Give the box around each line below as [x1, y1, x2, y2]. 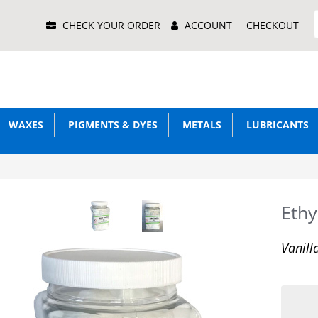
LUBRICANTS [241, 118, 309, 131]
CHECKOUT [246, 18, 300, 32]
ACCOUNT [185, 18, 233, 32]
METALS [177, 118, 222, 131]
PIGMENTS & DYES [62, 118, 158, 131]
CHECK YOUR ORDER [62, 18, 161, 32]
